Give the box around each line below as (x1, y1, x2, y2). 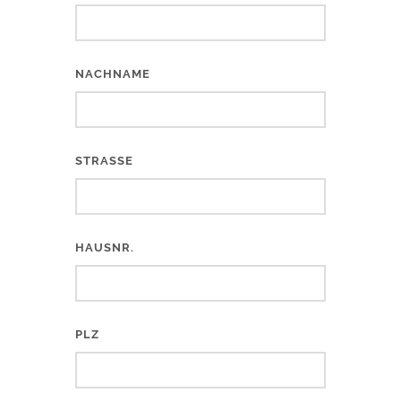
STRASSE (75, 154, 125, 167)
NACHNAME (75, 67, 150, 81)
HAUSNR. (75, 241, 134, 254)
